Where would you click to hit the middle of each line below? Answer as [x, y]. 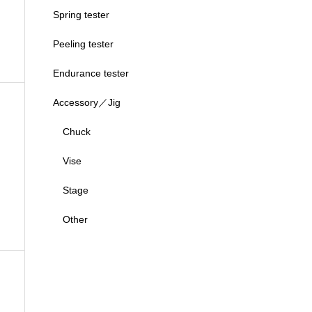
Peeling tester [83, 44]
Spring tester [81, 15]
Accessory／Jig [87, 102]
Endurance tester [91, 73]
